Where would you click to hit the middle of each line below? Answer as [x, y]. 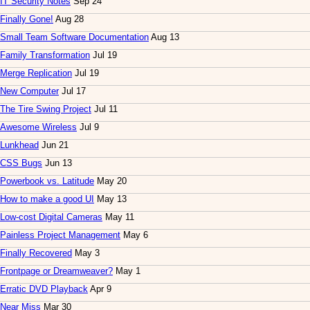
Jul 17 [72, 91]
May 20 [110, 181]
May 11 [118, 217]
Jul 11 [104, 109]
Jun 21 [54, 145]
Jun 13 [57, 163]
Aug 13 [164, 37]
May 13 [110, 199]
